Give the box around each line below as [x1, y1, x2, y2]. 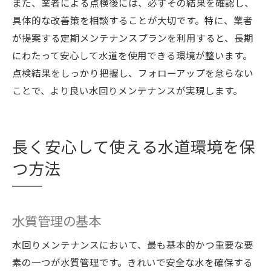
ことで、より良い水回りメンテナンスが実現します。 [12, 83, 243, 97]
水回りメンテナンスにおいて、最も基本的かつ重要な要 [12, 238, 253, 251]
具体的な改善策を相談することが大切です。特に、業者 [12, 13, 253, 27]
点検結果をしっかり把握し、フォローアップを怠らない [12, 66, 253, 79]
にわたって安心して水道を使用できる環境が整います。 [12, 48, 252, 62]
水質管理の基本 [12, 211, 101, 230]
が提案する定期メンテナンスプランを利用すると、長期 [12, 31, 253, 44]
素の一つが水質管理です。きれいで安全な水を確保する [12, 255, 253, 269]
